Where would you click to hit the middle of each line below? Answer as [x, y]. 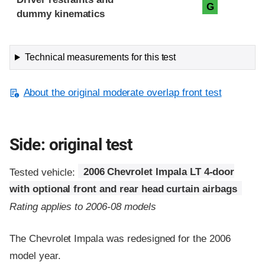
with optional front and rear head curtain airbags [123, 189]
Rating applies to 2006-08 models [83, 206]
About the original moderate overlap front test [122, 93]
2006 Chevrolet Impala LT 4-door [159, 172]
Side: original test [71, 145]
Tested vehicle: [44, 172]
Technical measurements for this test [100, 57]
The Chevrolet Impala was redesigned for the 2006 [120, 238]
